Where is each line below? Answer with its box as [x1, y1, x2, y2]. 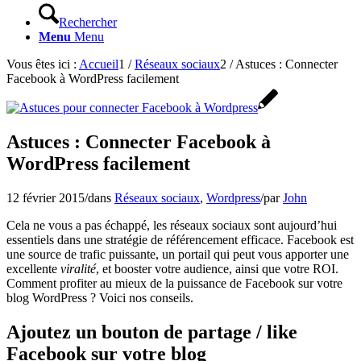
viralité [60, 261, 96, 276]
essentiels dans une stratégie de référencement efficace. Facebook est [6, 232, 354, 247]
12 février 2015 [6, 190, 85, 205]
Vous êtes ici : [6, 57, 77, 71]
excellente [6, 261, 60, 276]
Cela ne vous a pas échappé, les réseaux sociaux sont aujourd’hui [6, 218, 337, 232]
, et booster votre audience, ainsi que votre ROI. [96, 261, 338, 276]
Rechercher [59, 15, 117, 29]
